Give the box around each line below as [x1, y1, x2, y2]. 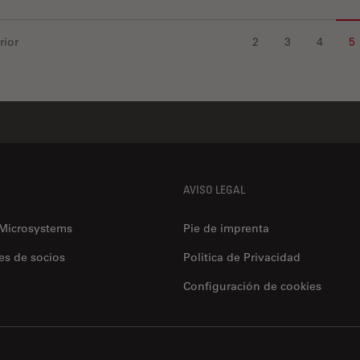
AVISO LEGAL [183, 182, 245, 197]
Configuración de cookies [183, 279, 321, 294]
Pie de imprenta [183, 221, 269, 236]
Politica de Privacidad [183, 250, 301, 265]
